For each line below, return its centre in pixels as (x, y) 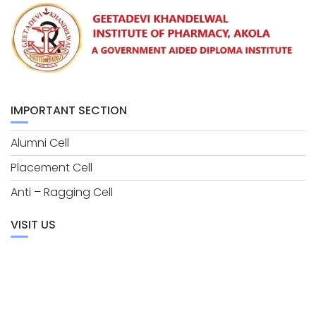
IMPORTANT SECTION (69, 111)
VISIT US (33, 225)
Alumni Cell (40, 143)
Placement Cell (51, 168)
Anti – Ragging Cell (62, 193)
